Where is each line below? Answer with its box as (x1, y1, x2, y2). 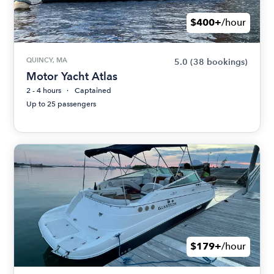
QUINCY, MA (26, 55, 68, 64)
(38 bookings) (190, 56, 248, 67)
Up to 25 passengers (26, 99, 97, 108)
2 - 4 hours (26, 86, 62, 95)
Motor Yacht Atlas (26, 69, 118, 83)
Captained (75, 86, 112, 95)
